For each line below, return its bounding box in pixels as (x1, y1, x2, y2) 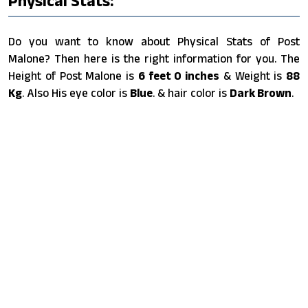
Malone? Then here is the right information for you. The (8, 52, 300, 65)
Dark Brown (230, 86, 291, 99)
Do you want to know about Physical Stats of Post (8, 34, 300, 47)
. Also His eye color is (22, 86, 130, 99)
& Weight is (219, 69, 286, 82)
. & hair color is (153, 86, 230, 99)
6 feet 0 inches (137, 69, 219, 82)
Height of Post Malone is (8, 69, 138, 82)
